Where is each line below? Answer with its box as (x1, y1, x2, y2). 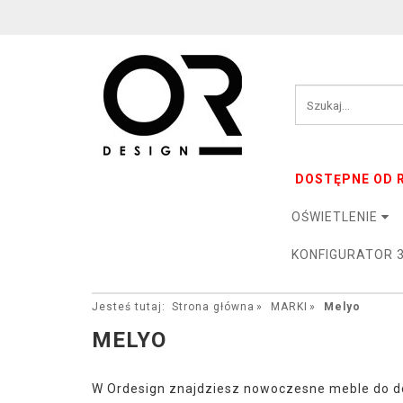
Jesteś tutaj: (92, 300, 166, 313)
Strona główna (172, 300, 255, 313)
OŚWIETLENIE (291, 210, 382, 224)
